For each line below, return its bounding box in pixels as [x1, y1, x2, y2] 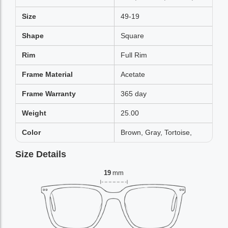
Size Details [15, 149, 66, 159]
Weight [22, 109, 46, 117]
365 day [121, 90, 147, 98]
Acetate [121, 70, 145, 78]
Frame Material [22, 70, 73, 78]
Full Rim [121, 51, 147, 59]
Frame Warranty [22, 90, 76, 98]
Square [121, 32, 144, 40]
